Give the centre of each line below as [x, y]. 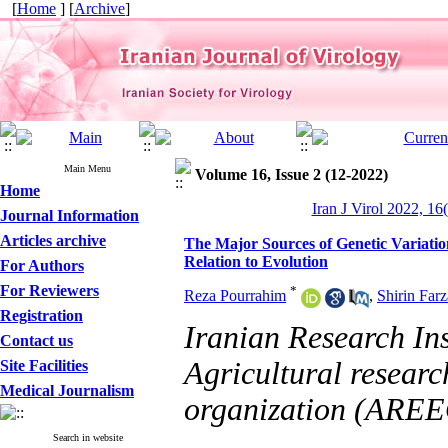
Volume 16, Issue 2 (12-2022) [291, 174]
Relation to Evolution [256, 261]
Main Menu [87, 168]
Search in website [87, 437]
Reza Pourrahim [235, 296]
